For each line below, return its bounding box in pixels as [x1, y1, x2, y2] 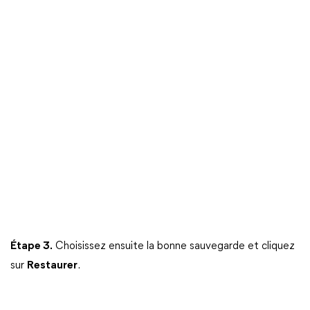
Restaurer [27, 260, 77, 272]
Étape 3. [10, 241, 53, 253]
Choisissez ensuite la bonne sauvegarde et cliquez [53, 241, 295, 253]
